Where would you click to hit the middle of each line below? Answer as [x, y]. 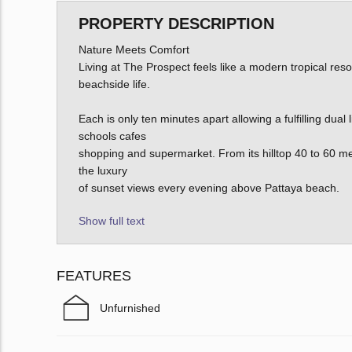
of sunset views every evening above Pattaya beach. [209, 188]
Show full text [111, 221]
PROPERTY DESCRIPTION [176, 24]
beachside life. [114, 84]
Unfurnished [130, 308]
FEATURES [94, 276]
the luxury [103, 171]
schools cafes [112, 136]
